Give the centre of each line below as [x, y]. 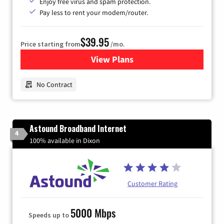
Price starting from [50, 44]
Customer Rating [152, 184]
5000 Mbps [93, 213]
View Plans [112, 59]
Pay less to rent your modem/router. [94, 13]
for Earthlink [137, 59]
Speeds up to [49, 215]
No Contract [54, 85]
